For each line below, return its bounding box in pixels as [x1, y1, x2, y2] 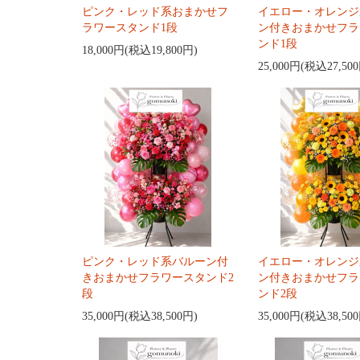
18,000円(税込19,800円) [82, 44, 198, 57]
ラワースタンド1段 [82, 22, 178, 35]
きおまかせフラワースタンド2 [82, 272, 234, 284]
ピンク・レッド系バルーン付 [82, 256, 228, 268]
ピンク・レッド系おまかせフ [82, 6, 228, 18]
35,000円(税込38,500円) [82, 310, 198, 323]
